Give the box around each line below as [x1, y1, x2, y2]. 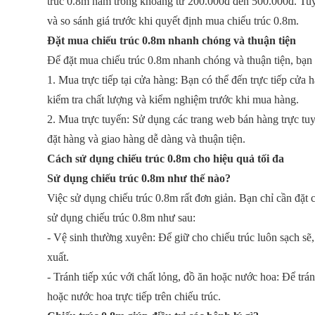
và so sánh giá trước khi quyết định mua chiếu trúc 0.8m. [47, 15, 300, 27]
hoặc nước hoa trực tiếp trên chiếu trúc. [47, 290, 221, 302]
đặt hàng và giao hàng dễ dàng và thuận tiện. [47, 133, 246, 145]
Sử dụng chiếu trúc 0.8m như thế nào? [47, 172, 231, 184]
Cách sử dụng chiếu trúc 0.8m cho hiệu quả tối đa [47, 153, 285, 165]
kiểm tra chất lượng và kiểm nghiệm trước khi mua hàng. [47, 94, 300, 105]
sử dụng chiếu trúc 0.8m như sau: [47, 212, 196, 224]
